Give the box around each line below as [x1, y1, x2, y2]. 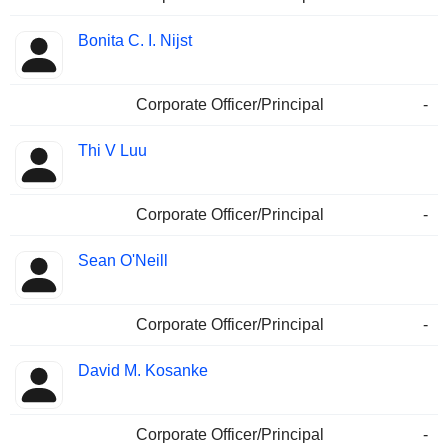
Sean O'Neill [78, 252, 168, 270]
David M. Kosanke [78, 362, 208, 380]
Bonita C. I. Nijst [78, 32, 192, 50]
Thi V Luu [78, 142, 147, 160]
